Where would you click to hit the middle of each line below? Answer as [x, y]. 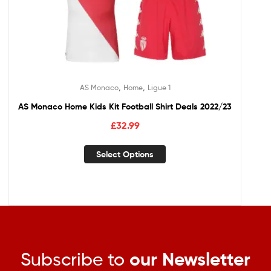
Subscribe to [75, 259]
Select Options [125, 155]
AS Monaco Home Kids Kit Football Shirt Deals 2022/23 [125, 107]
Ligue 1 [159, 88]
